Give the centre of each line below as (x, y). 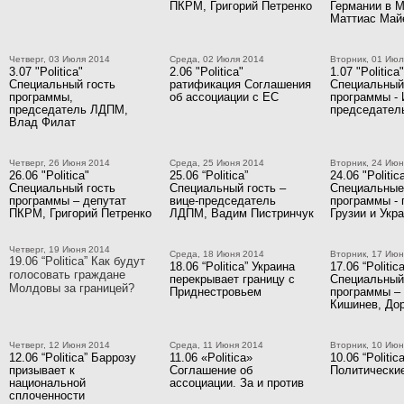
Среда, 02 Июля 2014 (217, 59)
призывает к (42, 370)
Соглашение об (211, 370)
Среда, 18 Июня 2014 (217, 254)
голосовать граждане (67, 275)
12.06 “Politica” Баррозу (73, 358)
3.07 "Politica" (46, 72)
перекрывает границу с (232, 279)
